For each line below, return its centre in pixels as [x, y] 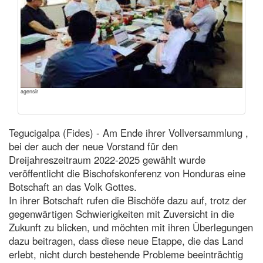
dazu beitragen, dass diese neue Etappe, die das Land [126, 240]
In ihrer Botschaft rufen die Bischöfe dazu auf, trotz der [128, 200]
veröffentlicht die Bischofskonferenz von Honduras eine [127, 173]
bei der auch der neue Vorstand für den [93, 146]
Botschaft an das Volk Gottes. [73, 186]
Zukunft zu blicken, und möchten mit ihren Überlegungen [131, 227]
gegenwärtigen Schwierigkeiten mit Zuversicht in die [122, 213]
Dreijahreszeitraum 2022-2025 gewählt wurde [107, 159]
